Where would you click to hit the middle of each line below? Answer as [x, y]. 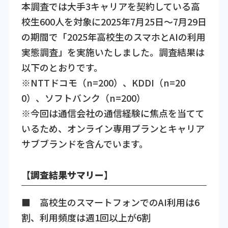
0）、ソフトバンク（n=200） [83, 97]
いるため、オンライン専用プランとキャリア [113, 128]
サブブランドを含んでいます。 [84, 143]
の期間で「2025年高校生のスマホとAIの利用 [113, 36]
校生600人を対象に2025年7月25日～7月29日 [114, 21]
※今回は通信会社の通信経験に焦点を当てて [113, 113]
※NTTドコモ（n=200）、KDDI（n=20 [103, 82]
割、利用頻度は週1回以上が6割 [86, 217]
